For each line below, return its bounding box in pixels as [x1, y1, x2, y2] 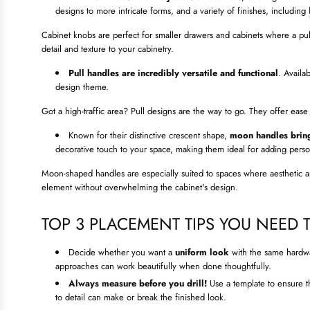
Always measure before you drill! [69, 277, 207, 291]
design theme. [55, 80, 109, 94]
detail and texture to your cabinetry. [42, 42, 174, 56]
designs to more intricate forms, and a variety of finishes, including [55, 4, 309, 18]
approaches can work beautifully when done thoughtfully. [55, 259, 271, 273]
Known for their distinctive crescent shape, [69, 129, 230, 143]
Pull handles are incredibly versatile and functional [69, 66, 278, 80]
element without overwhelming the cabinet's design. [42, 181, 238, 194]
